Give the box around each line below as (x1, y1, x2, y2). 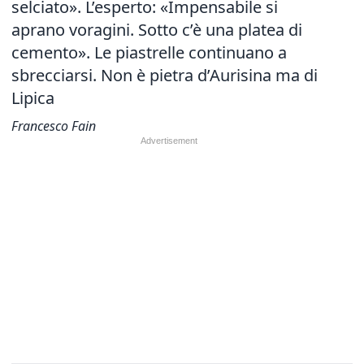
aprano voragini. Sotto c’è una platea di (11, 19, 302, 41)
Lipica (11, 87, 54, 109)
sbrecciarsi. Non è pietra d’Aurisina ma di (11, 64, 318, 86)
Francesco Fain (11, 117, 96, 135)
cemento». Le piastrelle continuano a (11, 41, 287, 63)
